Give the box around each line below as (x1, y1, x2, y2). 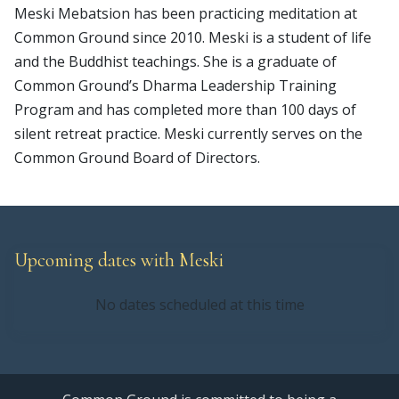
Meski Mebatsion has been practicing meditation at (14, 4, 357, 23)
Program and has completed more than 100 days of (14, 100, 356, 119)
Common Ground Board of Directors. (14, 148, 260, 167)
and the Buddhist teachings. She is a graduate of (14, 52, 337, 71)
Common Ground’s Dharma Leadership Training (14, 76, 337, 95)
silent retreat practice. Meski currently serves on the (14, 124, 362, 143)
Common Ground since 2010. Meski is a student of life (14, 28, 371, 47)
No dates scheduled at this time (94, 295, 305, 314)
